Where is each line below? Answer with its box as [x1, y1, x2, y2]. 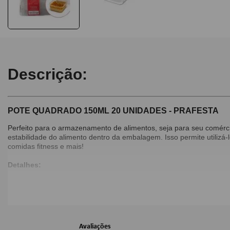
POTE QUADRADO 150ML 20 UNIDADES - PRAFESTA [8, 105, 219, 115]
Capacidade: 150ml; [28, 177, 93, 185]
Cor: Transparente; [28, 195, 90, 204]
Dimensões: [8, 212, 49, 220]
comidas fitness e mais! [8, 142, 84, 150]
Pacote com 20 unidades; [28, 186, 111, 195]
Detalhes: [8, 160, 41, 169]
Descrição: [8, 66, 87, 83]
